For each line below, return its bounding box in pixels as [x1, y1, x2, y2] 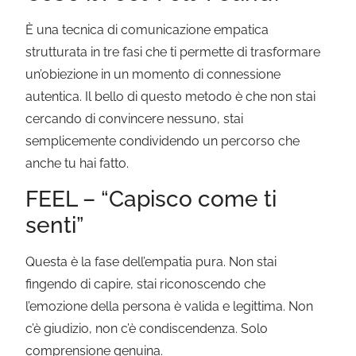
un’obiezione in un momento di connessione [25, 66, 281, 82]
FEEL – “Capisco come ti [25, 186, 277, 213]
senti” [25, 212, 84, 239]
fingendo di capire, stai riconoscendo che [25, 277, 266, 292]
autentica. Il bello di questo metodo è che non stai [25, 88, 316, 104]
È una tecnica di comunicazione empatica [25, 21, 269, 37]
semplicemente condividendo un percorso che [25, 133, 300, 149]
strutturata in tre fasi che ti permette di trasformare [25, 44, 321, 60]
